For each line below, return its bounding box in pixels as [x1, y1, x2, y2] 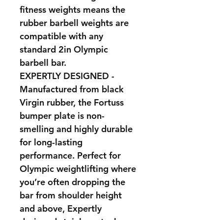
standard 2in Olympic [20, 44, 108, 55]
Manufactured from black [20, 83, 124, 95]
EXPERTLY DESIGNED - [20, 70, 114, 82]
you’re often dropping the [20, 176, 125, 188]
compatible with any [20, 30, 103, 42]
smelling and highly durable [20, 123, 133, 135]
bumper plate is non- [20, 110, 105, 121]
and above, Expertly [20, 203, 102, 214]
